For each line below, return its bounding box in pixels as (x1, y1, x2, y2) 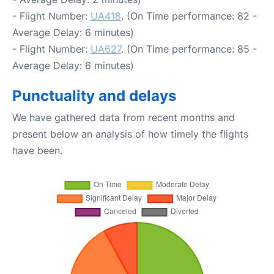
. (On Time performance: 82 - (121, 10, 257, 22)
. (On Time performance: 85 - (121, 43, 257, 55)
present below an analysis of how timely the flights (12, 128, 248, 140)
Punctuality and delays (12, 87, 176, 105)
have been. (12, 144, 62, 157)
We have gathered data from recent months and (12, 111, 235, 124)
